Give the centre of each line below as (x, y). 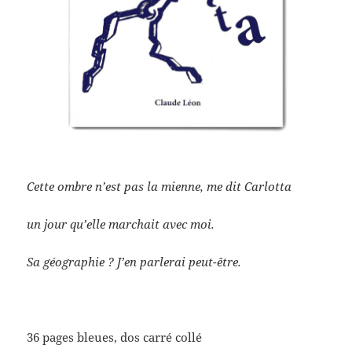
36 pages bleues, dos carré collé (115, 337)
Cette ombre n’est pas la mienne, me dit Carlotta (159, 186)
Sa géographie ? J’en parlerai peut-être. (134, 261)
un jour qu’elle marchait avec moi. (121, 224)
